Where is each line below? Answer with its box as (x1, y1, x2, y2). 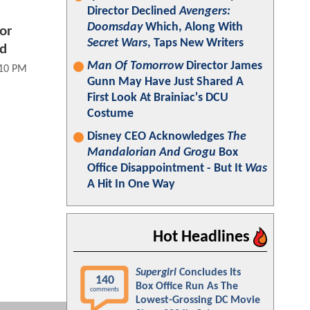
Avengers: (179, 5, 230, 18)
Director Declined (87, 5, 179, 18)
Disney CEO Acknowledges (87, 130, 227, 143)
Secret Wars (87, 37, 147, 50)
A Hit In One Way (87, 178, 175, 191)
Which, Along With (143, 21, 243, 34)
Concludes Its (176, 267, 241, 278)
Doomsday (87, 21, 143, 34)
